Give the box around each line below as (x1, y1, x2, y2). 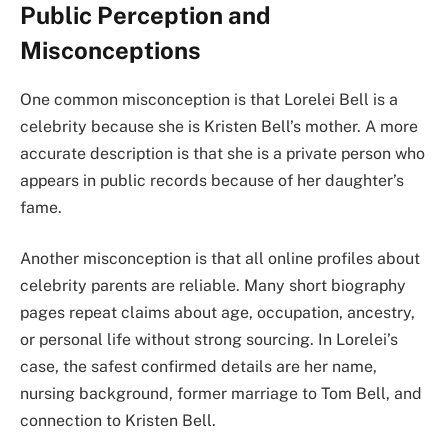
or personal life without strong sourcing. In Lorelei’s (20, 330, 398, 350)
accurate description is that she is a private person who (20, 143, 425, 163)
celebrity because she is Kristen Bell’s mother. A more (20, 116, 418, 136)
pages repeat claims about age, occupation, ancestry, (20, 303, 415, 323)
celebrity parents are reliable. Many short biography (20, 276, 406, 296)
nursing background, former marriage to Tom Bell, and (20, 384, 422, 404)
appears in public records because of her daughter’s (20, 170, 404, 190)
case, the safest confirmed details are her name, (20, 357, 377, 377)
